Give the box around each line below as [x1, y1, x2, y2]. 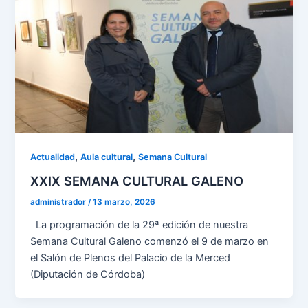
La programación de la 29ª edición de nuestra [30, 218, 249, 231]
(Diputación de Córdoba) [30, 267, 146, 280]
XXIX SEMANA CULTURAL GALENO [30, 173, 244, 189]
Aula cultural [80, 151, 133, 162]
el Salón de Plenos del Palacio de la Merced [30, 251, 231, 264]
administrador [30, 197, 89, 208]
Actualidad [30, 151, 76, 162]
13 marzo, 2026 [93, 197, 156, 208]
